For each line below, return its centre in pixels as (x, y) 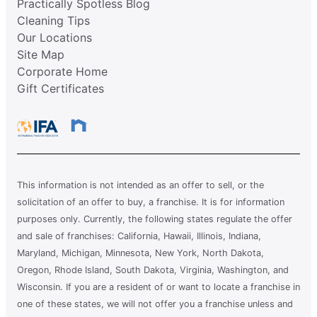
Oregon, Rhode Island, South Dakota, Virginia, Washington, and (153, 270)
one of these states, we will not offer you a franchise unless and (155, 304)
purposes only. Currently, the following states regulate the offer (155, 219)
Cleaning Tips (53, 20)
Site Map (41, 54)
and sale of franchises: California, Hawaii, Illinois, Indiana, (139, 236)
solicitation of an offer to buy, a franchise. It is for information (151, 202)
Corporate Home (62, 71)
